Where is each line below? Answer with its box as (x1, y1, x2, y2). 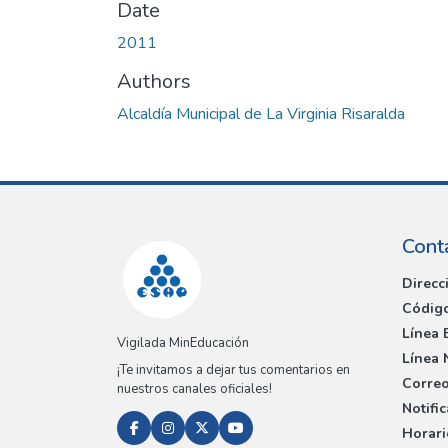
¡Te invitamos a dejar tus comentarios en (117, 361, 350, 380)
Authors (117, 67, 191, 95)
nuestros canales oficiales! (117, 380, 272, 399)
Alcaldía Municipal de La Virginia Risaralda (117, 102, 405, 125)
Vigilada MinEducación (117, 334, 249, 353)
